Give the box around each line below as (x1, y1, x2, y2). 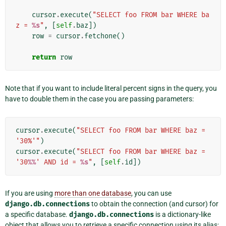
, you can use (131, 189, 172, 198)
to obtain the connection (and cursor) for (90, 200, 218, 208)
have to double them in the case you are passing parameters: (5, 95, 194, 103)
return (32, 53, 56, 62)
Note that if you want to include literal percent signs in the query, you (5, 84, 217, 93)
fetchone (84, 32, 117, 41)
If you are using (5, 189, 54, 198)
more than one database (54, 189, 131, 198)
